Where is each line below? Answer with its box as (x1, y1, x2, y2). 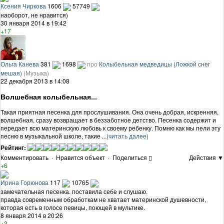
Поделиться (112, 153, 147, 162)
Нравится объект (56, 153, 105, 162)
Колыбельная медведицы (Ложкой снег (99, 59, 210, 68)
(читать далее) (106, 131, 148, 140)
